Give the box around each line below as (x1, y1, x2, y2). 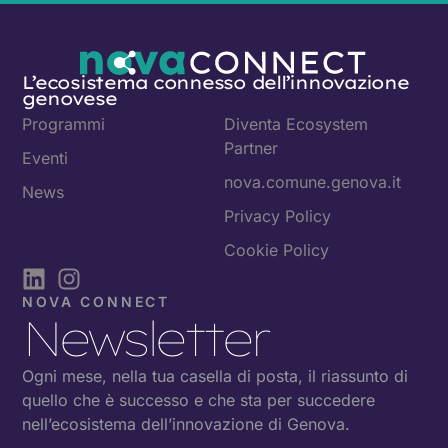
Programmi (22, 114, 106, 135)
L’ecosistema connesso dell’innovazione (22, 71, 409, 95)
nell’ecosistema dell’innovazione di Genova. (22, 414, 351, 435)
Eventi (22, 148, 69, 169)
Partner (224, 138, 278, 159)
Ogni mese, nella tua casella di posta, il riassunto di (22, 366, 409, 387)
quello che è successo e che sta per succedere (22, 390, 376, 411)
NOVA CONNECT (22, 293, 170, 311)
